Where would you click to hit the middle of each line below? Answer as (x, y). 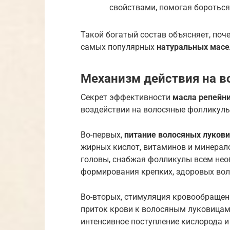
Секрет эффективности (127, 97)
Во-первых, (102, 135)
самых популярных (119, 47)
